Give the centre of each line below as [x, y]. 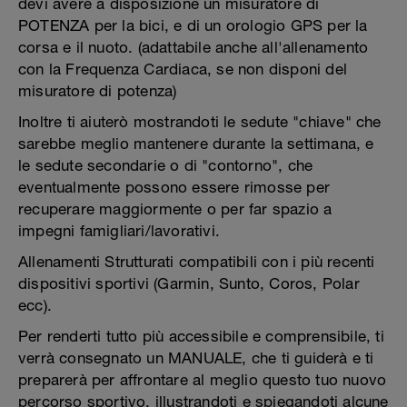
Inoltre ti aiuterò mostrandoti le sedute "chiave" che [200, 122]
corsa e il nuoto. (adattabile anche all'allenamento [194, 47]
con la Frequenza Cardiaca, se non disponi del [183, 69]
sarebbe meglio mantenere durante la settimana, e [196, 144]
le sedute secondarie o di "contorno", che [166, 165]
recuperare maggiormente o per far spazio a [175, 209]
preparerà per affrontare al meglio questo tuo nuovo [203, 380]
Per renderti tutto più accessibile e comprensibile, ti [201, 336]
